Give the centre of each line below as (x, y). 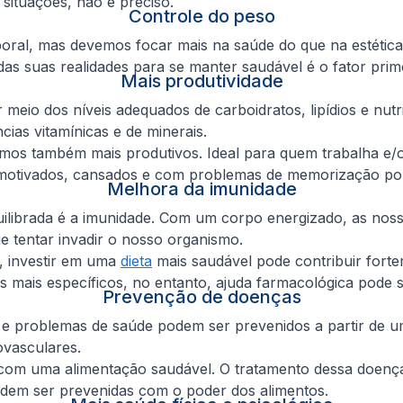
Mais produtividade (201, 81)
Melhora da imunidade (201, 188)
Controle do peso (201, 16)
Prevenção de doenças (201, 296)
